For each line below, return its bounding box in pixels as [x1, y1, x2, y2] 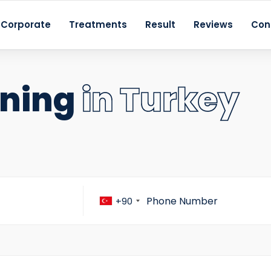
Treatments [68, 18, 127, 31]
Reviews [193, 18, 233, 31]
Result [145, 18, 175, 31]
